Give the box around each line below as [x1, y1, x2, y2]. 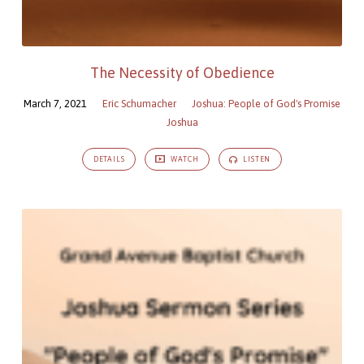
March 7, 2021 [24, 97, 87, 110]
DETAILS [93, 155, 125, 164]
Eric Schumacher [102, 97, 176, 110]
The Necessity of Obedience [89, 64, 275, 82]
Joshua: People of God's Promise [192, 97, 340, 110]
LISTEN [240, 155, 271, 164]
